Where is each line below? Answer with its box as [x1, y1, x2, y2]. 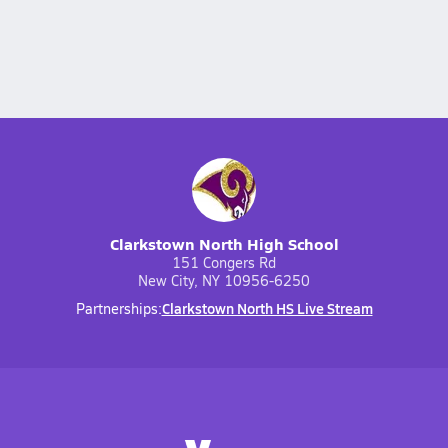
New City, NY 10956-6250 [138, 271, 310, 290]
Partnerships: [75, 299, 162, 318]
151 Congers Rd [172, 253, 276, 272]
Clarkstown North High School [109, 232, 339, 255]
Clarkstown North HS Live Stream [161, 298, 373, 318]
